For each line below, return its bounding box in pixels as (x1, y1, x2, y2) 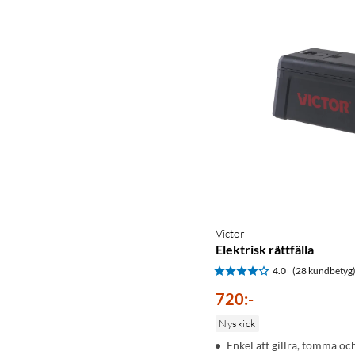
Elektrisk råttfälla (216, 242, 314, 258)
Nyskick (219, 317, 256, 330)
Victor (216, 227, 245, 241)
